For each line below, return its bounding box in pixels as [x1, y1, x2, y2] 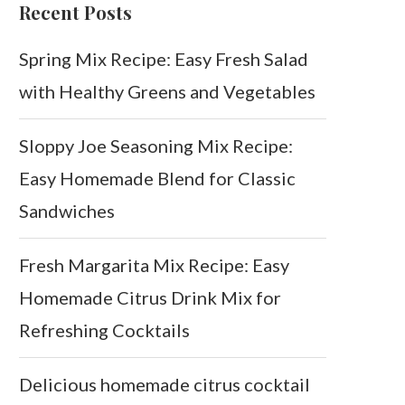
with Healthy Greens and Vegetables [19, 80, 316, 103]
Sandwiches [19, 200, 115, 222]
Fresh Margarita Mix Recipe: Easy [19, 254, 289, 277]
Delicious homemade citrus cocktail [19, 373, 310, 396]
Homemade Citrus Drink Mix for [19, 287, 281, 309]
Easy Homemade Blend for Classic [19, 167, 296, 190]
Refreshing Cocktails [19, 319, 190, 342]
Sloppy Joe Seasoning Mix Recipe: [19, 135, 293, 157]
